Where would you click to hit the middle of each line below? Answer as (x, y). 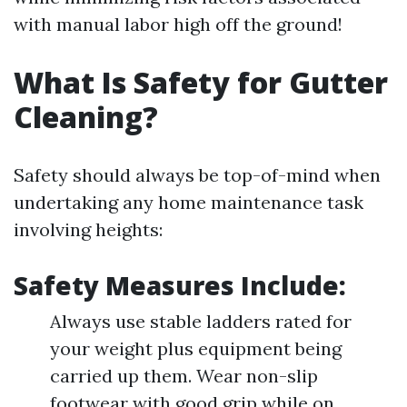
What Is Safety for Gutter (201, 82)
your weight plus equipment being (196, 348)
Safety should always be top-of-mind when (197, 175)
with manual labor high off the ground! (178, 24)
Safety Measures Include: (180, 285)
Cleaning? (86, 117)
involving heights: (88, 229)
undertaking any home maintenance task (189, 202)
